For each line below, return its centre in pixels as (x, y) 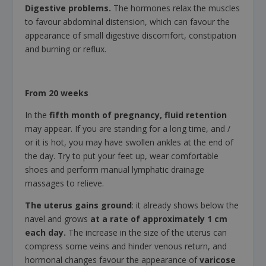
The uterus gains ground (79, 205)
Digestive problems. (68, 8)
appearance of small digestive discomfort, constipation (131, 36)
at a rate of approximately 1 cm (159, 219)
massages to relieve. (65, 183)
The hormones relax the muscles (176, 8)
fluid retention (196, 115)
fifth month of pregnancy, (106, 115)
